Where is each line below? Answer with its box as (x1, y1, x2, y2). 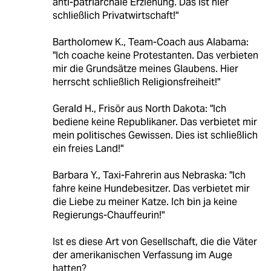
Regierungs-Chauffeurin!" (52, 208, 165, 221)
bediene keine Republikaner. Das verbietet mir (52, 115, 257, 128)
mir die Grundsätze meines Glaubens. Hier (52, 62, 238, 75)
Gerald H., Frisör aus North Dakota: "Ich (52, 102, 226, 115)
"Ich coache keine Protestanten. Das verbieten (52, 48, 258, 62)
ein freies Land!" (52, 142, 123, 155)
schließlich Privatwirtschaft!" (52, 8, 178, 22)
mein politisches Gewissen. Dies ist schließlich (52, 128, 258, 142)
